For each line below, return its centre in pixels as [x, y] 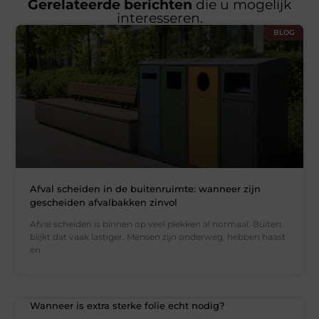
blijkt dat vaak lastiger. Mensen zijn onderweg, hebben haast [158, 237]
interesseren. [159, 18]
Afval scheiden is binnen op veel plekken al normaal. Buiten [156, 224]
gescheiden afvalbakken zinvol [104, 203]
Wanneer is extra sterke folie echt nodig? [127, 306]
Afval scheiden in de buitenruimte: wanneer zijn [146, 189]
